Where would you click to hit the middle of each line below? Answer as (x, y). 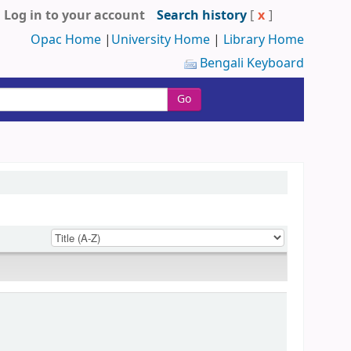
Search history (202, 16)
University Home (161, 40)
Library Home (264, 40)
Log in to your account (75, 16)
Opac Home (66, 40)
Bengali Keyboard (250, 63)
